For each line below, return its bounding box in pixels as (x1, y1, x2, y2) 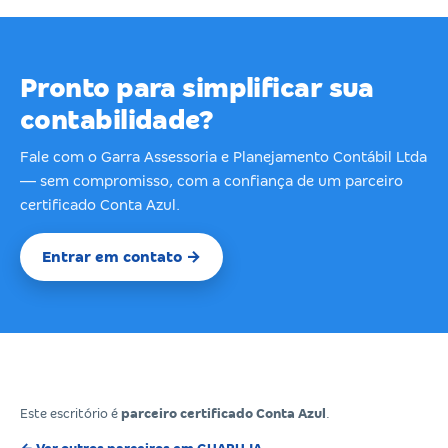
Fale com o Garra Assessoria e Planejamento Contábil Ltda (20, 148, 427, 165)
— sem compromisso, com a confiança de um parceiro (20, 172, 403, 189)
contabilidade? (20, 105, 214, 135)
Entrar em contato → (42, 248, 201, 265)
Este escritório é (20, 405, 121, 421)
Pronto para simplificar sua (20, 73, 374, 103)
